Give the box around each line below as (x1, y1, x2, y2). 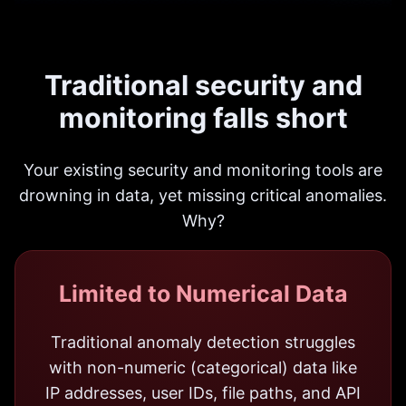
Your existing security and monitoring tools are (24, 159, 382, 179)
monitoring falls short (58, 101, 348, 135)
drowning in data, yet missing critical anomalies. (19, 185, 387, 205)
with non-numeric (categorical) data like (49, 357, 357, 377)
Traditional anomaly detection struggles (51, 332, 355, 352)
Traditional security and (43, 69, 362, 102)
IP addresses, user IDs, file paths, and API (45, 382, 361, 402)
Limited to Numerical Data (58, 279, 348, 307)
